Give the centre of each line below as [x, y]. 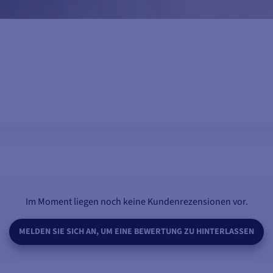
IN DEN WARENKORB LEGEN [136, 147]
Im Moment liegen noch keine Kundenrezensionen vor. [136, 202]
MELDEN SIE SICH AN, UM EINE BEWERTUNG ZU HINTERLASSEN [136, 232]
